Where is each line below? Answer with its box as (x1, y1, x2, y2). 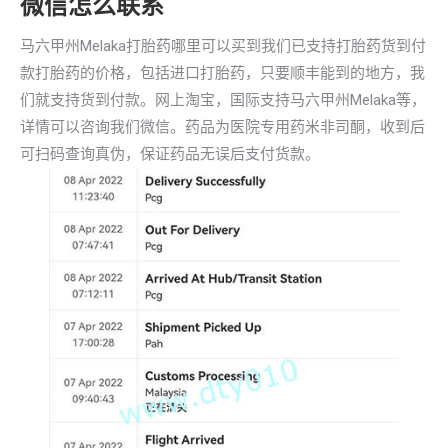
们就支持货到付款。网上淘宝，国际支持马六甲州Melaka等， (20, 91, 426, 109)
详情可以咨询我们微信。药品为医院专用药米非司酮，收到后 (20, 118, 425, 136)
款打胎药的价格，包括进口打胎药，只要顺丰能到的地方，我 (20, 64, 425, 82)
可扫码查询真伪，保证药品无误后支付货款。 (20, 145, 320, 163)
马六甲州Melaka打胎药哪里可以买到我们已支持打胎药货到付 (20, 37, 426, 55)
